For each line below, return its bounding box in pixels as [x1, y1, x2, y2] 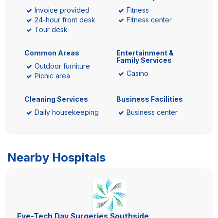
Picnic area [35, 72, 70, 80]
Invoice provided [35, 6, 90, 14]
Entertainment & [116, 49, 174, 57]
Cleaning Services [24, 95, 88, 103]
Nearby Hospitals [7, 150, 106, 164]
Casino [127, 69, 148, 77]
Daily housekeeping [35, 108, 99, 116]
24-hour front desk [35, 16, 95, 24]
